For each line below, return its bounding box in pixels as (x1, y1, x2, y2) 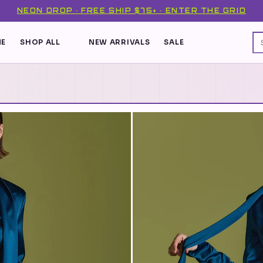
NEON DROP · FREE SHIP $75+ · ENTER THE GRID (16, 6, 247, 15)
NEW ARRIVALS (88, 38, 150, 46)
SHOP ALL (20, 38, 60, 46)
